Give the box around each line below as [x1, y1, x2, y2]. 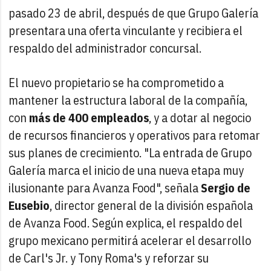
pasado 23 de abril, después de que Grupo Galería [8, 4, 259, 21]
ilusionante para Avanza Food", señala [8, 179, 201, 196]
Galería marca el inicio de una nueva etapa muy [8, 162, 244, 178]
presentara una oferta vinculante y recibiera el [8, 22, 243, 39]
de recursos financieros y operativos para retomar [8, 126, 261, 143]
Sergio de [201, 179, 251, 196]
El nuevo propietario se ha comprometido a [8, 74, 224, 91]
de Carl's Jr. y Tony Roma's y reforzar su [8, 249, 209, 266]
